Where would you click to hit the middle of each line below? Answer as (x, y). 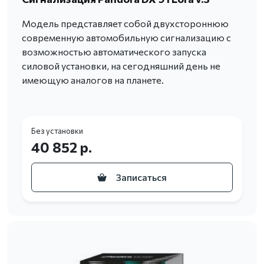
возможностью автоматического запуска (114, 52)
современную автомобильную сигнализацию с (126, 38)
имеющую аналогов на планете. (93, 80)
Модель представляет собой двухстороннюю (125, 24)
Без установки (57, 131)
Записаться (141, 177)
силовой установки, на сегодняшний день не (121, 66)
